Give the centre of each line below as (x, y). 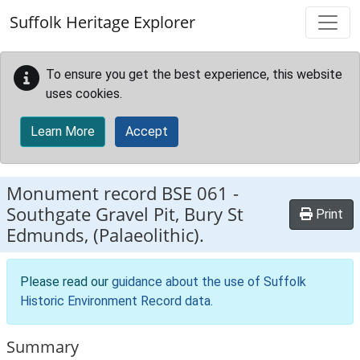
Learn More (63, 131)
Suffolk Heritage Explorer (102, 22)
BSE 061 (195, 193)
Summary (43, 347)
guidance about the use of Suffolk (209, 282)
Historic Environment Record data (115, 301)
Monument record (84, 193)
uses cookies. (84, 94)
